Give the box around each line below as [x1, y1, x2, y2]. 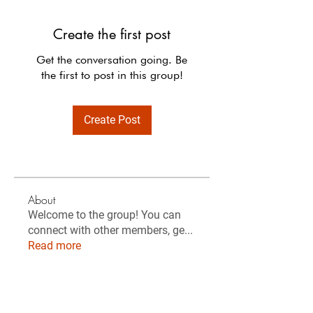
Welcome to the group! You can [28, 208, 181, 221]
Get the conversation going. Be [36, 53, 187, 66]
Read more [28, 239, 81, 252]
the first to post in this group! [41, 68, 183, 82]
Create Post [83, 113, 140, 126]
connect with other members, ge [28, 224, 184, 237]
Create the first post [53, 25, 170, 43]
